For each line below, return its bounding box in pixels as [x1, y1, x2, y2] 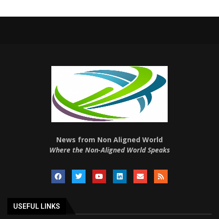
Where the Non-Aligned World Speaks [49, 145, 170, 154]
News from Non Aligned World [56, 134, 163, 144]
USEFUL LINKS [13, 202, 60, 210]
